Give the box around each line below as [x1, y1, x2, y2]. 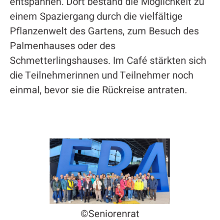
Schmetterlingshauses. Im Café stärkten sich [9, 53, 206, 68]
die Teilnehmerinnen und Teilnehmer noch [9, 68, 193, 82]
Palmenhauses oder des [9, 38, 115, 53]
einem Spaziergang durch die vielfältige [9, 9, 183, 24]
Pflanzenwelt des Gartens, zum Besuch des [9, 24, 199, 38]
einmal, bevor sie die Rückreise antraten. [9, 82, 187, 97]
